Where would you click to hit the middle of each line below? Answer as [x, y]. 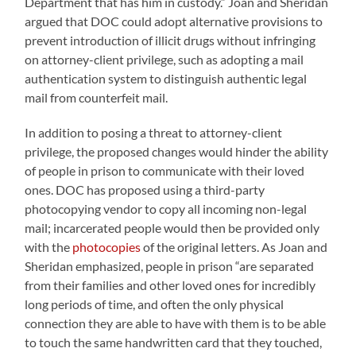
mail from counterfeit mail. [97, 97]
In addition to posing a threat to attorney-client [154, 132]
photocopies [107, 246]
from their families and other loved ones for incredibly [170, 284]
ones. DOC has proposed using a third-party [145, 189]
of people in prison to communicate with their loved [165, 170]
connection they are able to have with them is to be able [176, 323]
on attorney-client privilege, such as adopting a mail [164, 59]
